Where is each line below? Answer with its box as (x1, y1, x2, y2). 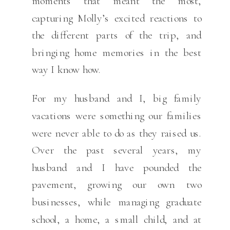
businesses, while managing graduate (31, 195, 201, 208)
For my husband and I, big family (31, 91, 201, 105)
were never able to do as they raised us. (31, 126, 201, 140)
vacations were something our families (31, 109, 201, 122)
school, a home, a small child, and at (31, 212, 201, 226)
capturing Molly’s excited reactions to (31, 11, 201, 25)
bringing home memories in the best (31, 46, 201, 59)
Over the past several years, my (31, 143, 201, 157)
